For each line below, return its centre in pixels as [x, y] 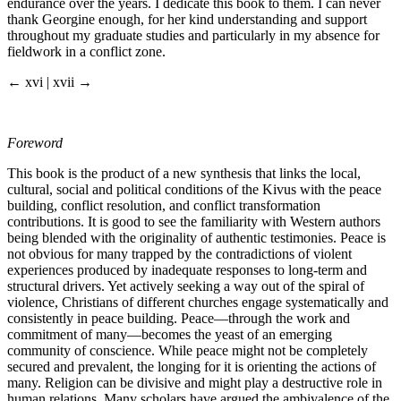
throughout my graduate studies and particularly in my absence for [193, 35]
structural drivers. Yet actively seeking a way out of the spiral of [186, 286]
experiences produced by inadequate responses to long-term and [187, 269]
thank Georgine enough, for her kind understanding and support [187, 19]
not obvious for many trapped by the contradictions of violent [179, 253]
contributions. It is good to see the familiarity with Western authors [194, 221]
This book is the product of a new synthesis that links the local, [184, 173]
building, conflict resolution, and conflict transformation [164, 205]
